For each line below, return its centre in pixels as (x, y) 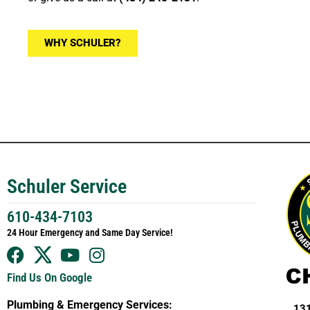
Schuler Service (67, 186)
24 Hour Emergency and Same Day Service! (90, 232)
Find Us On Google (49, 277)
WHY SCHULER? (83, 43)
